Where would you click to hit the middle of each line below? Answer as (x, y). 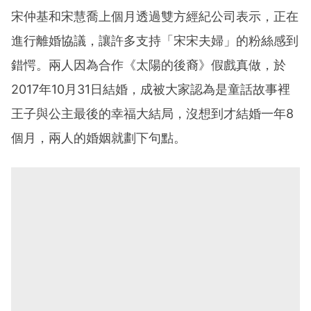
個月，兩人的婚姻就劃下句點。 (99, 138)
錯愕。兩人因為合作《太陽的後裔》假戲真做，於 (149, 65)
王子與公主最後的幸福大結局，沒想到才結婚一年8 (152, 114)
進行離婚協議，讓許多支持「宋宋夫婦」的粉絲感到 (155, 41)
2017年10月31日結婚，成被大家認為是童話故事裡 (151, 90)
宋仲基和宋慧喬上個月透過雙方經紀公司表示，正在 (155, 17)
